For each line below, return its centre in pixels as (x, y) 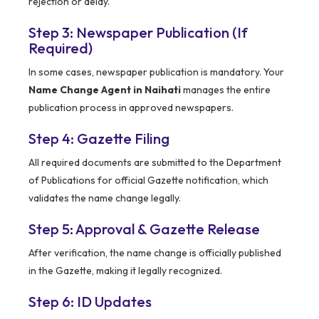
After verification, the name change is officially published (155, 253)
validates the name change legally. (105, 198)
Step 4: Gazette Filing (99, 139)
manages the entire (226, 90)
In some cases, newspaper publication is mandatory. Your (156, 72)
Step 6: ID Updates (90, 302)
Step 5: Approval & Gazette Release (144, 229)
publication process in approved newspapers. (131, 108)
